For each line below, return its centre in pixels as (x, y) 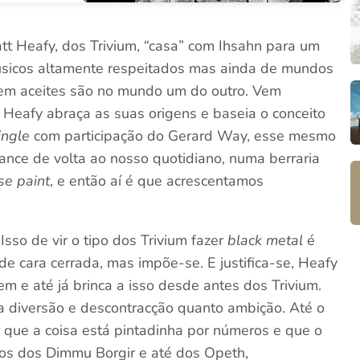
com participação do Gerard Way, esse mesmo (183, 136)
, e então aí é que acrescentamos (157, 181)
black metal (266, 240)
